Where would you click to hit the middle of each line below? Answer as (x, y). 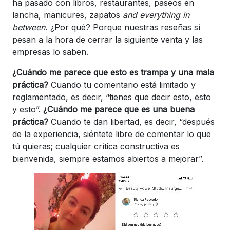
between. (30, 27)
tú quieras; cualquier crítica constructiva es (96, 146)
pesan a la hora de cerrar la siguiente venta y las (108, 39)
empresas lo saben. (50, 52)
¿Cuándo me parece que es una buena (119, 109)
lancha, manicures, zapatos (68, 15)
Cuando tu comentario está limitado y (123, 84)
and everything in (156, 15)
